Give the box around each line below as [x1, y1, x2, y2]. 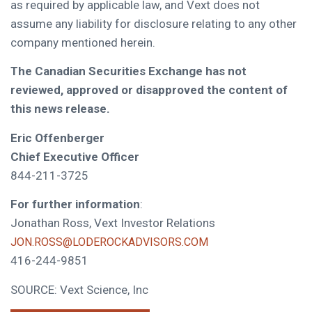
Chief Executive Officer [10, 149, 139, 164]
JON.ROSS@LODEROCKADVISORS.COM [10, 235, 208, 249]
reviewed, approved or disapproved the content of [10, 83, 288, 97]
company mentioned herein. [10, 36, 155, 49]
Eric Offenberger [10, 130, 104, 145]
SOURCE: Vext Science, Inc [10, 282, 148, 297]
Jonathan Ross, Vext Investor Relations [10, 216, 215, 231]
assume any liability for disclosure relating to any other [10, 17, 297, 31]
